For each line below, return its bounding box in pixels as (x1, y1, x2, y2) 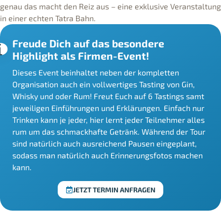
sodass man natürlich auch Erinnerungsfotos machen (12, 150, 203, 160)
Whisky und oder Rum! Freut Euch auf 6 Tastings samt (12, 91, 205, 101)
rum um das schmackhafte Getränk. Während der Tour (12, 126, 206, 136)
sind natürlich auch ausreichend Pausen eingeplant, (12, 138, 197, 148)
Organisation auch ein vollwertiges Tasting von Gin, (12, 79, 195, 89)
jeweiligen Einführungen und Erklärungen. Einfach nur (12, 103, 205, 112)
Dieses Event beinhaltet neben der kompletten (12, 67, 180, 77)
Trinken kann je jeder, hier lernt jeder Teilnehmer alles (12, 114, 205, 124)
